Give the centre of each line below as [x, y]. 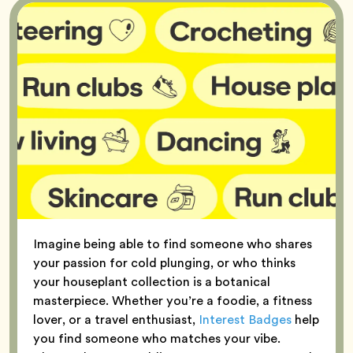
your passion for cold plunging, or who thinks [164, 262]
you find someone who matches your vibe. [157, 338]
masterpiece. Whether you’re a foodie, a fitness [173, 300]
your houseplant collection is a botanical [152, 281]
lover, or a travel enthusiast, [116, 319]
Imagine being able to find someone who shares [173, 243]
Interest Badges [245, 319]
